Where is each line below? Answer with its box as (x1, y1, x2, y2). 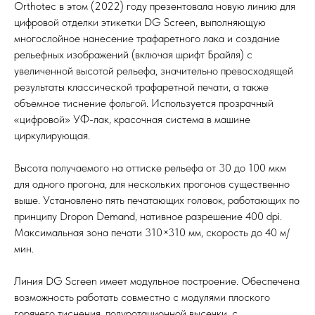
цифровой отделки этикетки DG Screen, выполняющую (14, 15, 266, 30)
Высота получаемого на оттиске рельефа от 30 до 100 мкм (14, 161, 286, 175)
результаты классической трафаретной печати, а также (14, 80, 269, 94)
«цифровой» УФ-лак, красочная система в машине (14, 112, 250, 127)
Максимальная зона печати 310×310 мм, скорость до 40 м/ (14, 226, 290, 240)
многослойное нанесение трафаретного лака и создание (14, 32, 280, 46)
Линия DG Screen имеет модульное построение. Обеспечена (14, 274, 300, 288)
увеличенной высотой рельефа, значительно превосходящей (14, 64, 293, 78)
